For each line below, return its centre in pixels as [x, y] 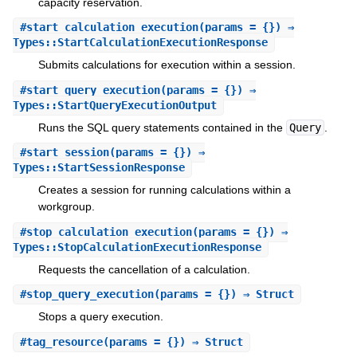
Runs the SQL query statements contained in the [162, 127]
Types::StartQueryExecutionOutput [114, 105]
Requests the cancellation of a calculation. [144, 269]
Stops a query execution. [100, 317]
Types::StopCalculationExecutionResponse [137, 247]
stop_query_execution [90, 294]
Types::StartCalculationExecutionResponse [140, 43]
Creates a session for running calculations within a [164, 190]
